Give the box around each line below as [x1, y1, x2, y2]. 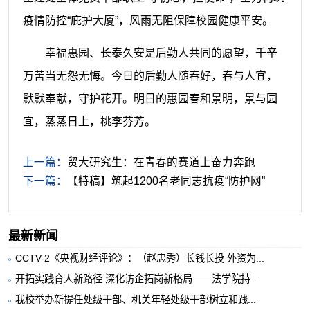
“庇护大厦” [66, 15, 118, 27]
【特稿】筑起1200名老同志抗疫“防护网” [66, 174, 265, 187]
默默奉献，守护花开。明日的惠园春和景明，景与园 [22, 93, 277, 105]
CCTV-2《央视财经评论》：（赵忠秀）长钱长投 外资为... [15, 253, 264, 264]
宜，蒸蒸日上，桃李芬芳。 [22, 116, 156, 128]
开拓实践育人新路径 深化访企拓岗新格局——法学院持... [15, 273, 259, 285]
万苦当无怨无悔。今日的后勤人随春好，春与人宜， [22, 70, 277, 82]
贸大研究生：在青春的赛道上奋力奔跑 [66, 156, 255, 168]
